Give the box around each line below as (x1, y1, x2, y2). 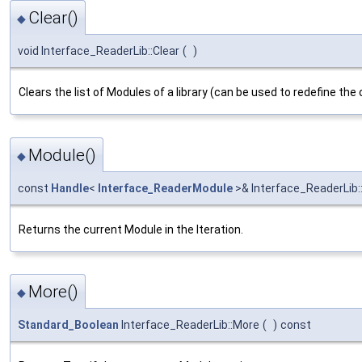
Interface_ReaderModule (98, 181, 233, 195)
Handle (51, 181, 89, 195)
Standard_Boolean (18, 318, 119, 332)
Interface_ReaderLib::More (119, 318, 259, 332)
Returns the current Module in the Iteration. (19, 222, 243, 236)
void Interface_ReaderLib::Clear (18, 44, 179, 58)
